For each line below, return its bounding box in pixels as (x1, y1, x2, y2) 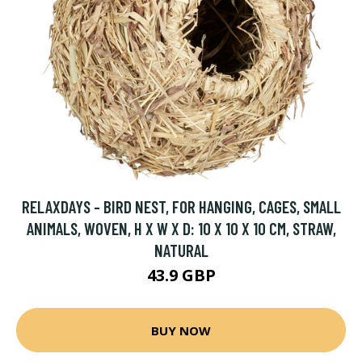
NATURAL (154, 240, 208, 260)
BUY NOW (151, 322, 211, 339)
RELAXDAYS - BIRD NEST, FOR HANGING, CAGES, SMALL (21, 196, 341, 217)
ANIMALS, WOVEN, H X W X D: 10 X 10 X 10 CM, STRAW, (26, 218, 336, 238)
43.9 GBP (146, 264, 216, 286)
